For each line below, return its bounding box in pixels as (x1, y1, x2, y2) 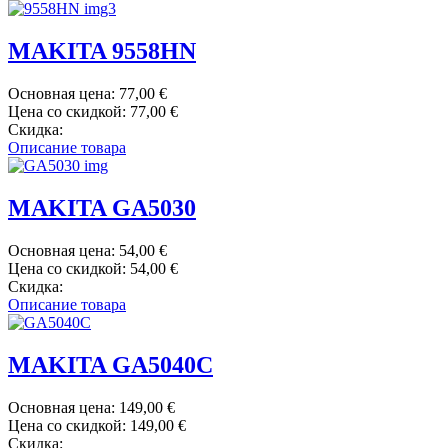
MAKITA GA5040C (8, 351, 213, 378)
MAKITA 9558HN (8, 38, 196, 65)
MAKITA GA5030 (8, 195, 196, 222)
